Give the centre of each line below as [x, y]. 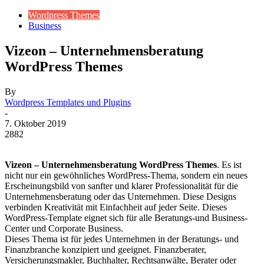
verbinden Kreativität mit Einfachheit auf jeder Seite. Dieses [116, 207]
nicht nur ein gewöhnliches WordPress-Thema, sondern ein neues [126, 175]
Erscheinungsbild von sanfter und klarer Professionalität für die [121, 186]
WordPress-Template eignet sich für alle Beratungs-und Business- [126, 217]
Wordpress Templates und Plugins [68, 102]
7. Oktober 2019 [35, 123]
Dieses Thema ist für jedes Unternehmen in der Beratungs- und [122, 239]
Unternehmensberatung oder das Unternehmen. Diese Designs [121, 196]
